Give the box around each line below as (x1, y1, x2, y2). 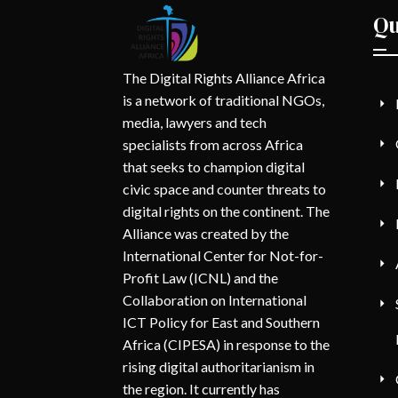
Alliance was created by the (123, 224, 289, 242)
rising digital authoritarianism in (123, 357, 314, 375)
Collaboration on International (123, 291, 306, 308)
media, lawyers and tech (123, 113, 267, 131)
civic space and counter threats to (123, 179, 326, 197)
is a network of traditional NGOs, (123, 91, 324, 108)
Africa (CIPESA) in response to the (123, 335, 330, 353)
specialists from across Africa (123, 135, 303, 153)
